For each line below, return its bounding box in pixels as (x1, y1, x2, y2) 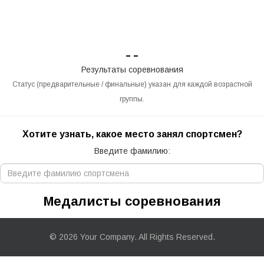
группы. (120, 95, 144, 103)
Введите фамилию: (94, 146, 170, 156)
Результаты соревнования (81, 65, 183, 74)
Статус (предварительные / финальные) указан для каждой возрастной (12, 80, 252, 88)
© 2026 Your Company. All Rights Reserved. (49, 232, 215, 242)
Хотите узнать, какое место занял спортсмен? (22, 129, 242, 139)
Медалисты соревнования (43, 194, 221, 209)
